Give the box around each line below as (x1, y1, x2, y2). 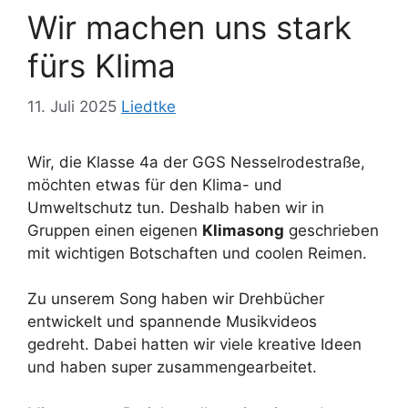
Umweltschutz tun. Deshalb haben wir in (27, 198, 324, 217)
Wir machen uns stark (27, 8, 352, 47)
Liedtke (121, 97, 176, 116)
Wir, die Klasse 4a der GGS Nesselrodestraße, (27, 152, 365, 171)
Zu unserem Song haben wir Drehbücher (27, 290, 324, 309)
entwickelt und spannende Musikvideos (27, 312, 317, 331)
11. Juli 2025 (27, 97, 117, 116)
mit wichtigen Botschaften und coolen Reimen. (27, 243, 367, 262)
